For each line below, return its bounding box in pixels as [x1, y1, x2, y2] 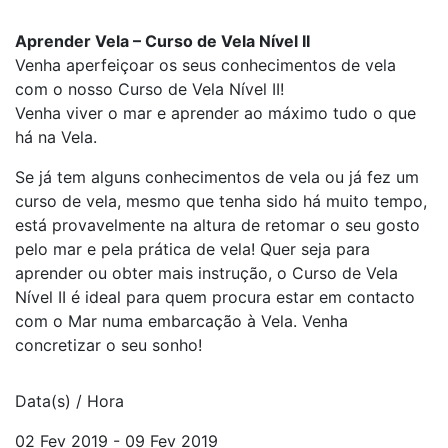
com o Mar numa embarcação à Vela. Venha [15, 311, 348, 331]
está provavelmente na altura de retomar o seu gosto [15, 215, 420, 235]
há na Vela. [15, 127, 97, 147]
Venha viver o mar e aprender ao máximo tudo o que [15, 103, 416, 123]
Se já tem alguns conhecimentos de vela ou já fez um [15, 167, 419, 187]
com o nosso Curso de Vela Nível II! [15, 79, 284, 99]
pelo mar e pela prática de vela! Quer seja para [15, 239, 370, 259]
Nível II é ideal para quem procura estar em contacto [15, 287, 415, 307]
